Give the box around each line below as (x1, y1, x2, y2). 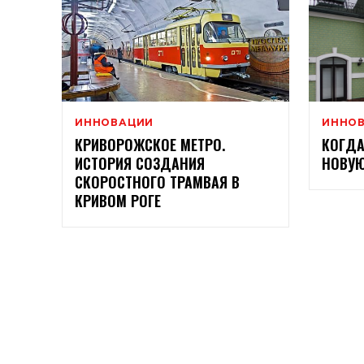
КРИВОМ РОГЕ (75, 190, 161, 212)
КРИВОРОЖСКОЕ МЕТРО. (75, 134, 225, 156)
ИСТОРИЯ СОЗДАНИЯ (75, 153, 205, 175)
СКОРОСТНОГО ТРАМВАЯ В (75, 171, 240, 193)
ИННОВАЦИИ (75, 116, 154, 129)
